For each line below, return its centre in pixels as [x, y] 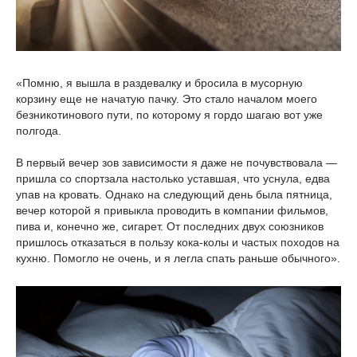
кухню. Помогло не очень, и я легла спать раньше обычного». [178, 259]
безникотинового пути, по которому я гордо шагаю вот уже [169, 115]
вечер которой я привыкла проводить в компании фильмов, [172, 211]
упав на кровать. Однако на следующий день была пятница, [174, 195]
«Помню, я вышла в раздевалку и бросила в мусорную [159, 83]
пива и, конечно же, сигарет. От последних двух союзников [170, 227]
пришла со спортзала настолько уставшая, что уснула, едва [173, 179]
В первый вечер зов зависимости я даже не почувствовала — [177, 163]
